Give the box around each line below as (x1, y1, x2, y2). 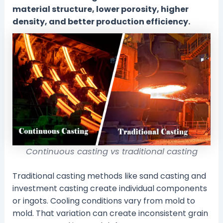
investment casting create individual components (12, 182, 207, 194)
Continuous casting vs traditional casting (25, 145, 198, 157)
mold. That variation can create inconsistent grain (12, 207, 208, 219)
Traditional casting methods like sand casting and (12, 170, 206, 182)
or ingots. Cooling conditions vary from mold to (12, 195, 195, 207)
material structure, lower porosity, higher (12, 3, 189, 15)
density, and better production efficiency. (12, 16, 190, 28)
